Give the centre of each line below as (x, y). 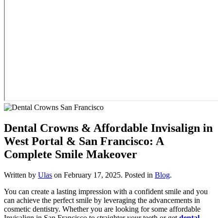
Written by (21, 175)
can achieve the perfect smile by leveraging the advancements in (102, 200)
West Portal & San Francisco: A (84, 141)
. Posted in (138, 175)
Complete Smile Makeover (71, 154)
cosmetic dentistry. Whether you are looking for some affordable (102, 209)
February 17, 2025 (92, 175)
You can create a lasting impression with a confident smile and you (106, 191)
